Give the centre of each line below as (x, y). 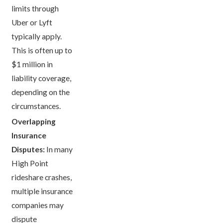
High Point (30, 164)
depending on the (41, 92)
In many (59, 150)
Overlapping (34, 122)
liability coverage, (42, 78)
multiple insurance (42, 191)
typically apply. (37, 37)
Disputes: (28, 150)
